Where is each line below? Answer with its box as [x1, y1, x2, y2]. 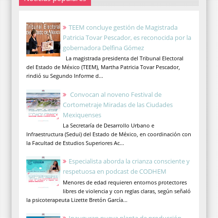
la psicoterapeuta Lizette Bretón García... [26, 196, 127, 203]
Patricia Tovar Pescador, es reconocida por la [63, 33, 191, 42]
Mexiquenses [63, 110, 101, 119]
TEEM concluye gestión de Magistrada [69, 22, 178, 32]
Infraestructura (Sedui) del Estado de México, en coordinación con [26, 130, 191, 138]
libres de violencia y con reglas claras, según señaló [63, 187, 191, 195]
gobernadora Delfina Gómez [63, 43, 144, 52]
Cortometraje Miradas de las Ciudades [63, 100, 173, 109]
